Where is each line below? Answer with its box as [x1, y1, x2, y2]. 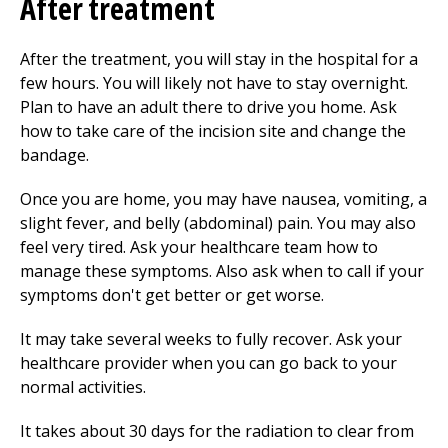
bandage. [20, 144, 89, 166]
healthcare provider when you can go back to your [20, 352, 397, 374]
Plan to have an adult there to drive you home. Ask [20, 96, 397, 118]
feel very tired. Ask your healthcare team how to [20, 236, 378, 258]
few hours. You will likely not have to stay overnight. [20, 72, 408, 94]
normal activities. [20, 376, 146, 398]
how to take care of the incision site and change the [20, 120, 406, 142]
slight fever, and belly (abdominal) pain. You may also [20, 212, 416, 234]
